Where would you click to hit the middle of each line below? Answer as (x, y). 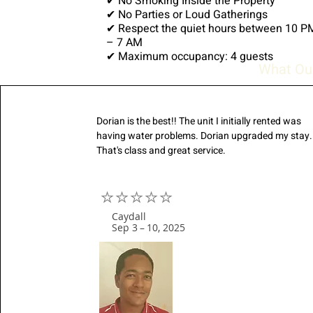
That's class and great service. (161, 151)
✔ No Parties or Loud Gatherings (187, 15)
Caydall (129, 216)
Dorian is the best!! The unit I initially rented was (199, 121)
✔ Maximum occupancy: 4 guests (190, 57)
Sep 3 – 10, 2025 (149, 227)
